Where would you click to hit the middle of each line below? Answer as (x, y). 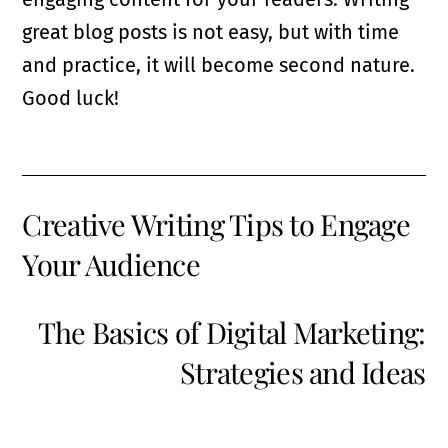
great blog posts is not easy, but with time (211, 31)
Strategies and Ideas (303, 371)
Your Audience (111, 263)
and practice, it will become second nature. (219, 64)
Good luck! (71, 97)
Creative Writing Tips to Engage (216, 223)
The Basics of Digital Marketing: (231, 331)
